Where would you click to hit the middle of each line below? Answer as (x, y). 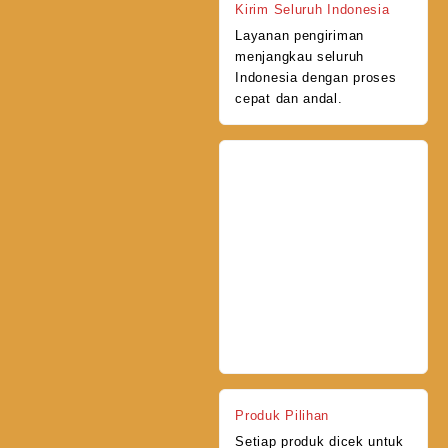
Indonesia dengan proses (316, 77)
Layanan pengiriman (299, 35)
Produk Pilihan (282, 416)
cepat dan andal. (289, 98)
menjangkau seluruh (299, 56)
